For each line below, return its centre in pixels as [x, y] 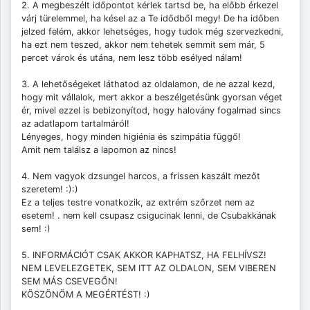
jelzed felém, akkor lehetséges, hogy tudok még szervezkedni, [153, 32]
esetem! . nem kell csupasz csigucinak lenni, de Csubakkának [149, 216]
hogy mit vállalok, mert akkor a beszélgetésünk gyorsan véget [152, 98]
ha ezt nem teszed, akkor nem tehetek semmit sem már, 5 [143, 45]
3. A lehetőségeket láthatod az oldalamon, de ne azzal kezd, [148, 84]
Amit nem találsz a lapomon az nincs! [99, 150]
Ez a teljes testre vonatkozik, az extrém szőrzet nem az [138, 203]
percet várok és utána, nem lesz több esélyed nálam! [132, 58]
